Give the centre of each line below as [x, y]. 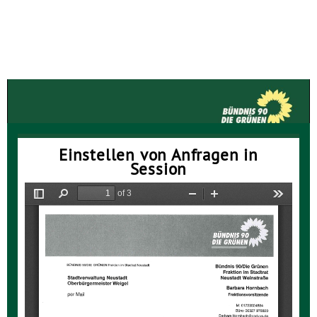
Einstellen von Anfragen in [158, 154]
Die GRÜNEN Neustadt [201, 22]
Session [158, 168]
